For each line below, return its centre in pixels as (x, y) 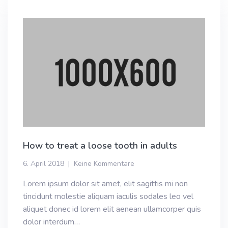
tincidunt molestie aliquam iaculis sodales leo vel (108, 197)
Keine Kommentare (104, 164)
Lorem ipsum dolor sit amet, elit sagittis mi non (105, 184)
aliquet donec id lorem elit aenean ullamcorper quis (112, 209)
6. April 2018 (44, 164)
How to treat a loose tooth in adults (100, 146)
